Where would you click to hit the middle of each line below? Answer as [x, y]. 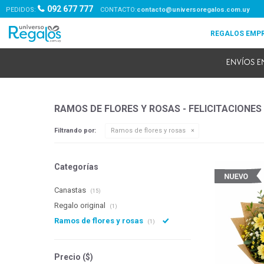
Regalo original [81, 205]
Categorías [76, 167]
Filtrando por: [75, 131]
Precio [68, 257]
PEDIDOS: [22, 10]
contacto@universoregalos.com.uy [193, 10]
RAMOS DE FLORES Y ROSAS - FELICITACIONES [158, 109]
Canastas [71, 190]
